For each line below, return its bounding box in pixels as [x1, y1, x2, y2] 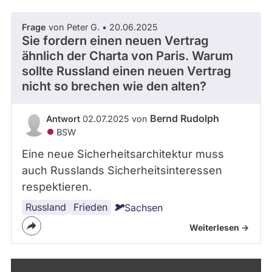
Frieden [73, 200, 107, 213]
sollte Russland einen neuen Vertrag [22, 63, 231, 78]
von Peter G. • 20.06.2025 [46, 21, 158, 32]
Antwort [46, 113, 80, 124]
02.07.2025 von [80, 113, 150, 124]
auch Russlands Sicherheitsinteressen [22, 163, 222, 177]
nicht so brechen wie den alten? [22, 78, 206, 93]
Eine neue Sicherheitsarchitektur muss [22, 147, 224, 160]
